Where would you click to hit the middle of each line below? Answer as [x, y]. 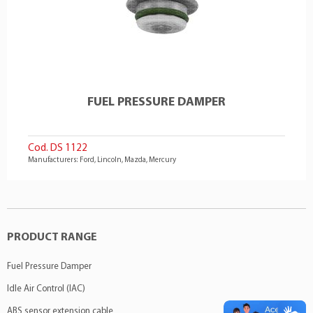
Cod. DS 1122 [58, 148]
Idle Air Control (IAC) [46, 289]
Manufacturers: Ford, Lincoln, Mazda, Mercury [102, 160]
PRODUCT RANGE [52, 238]
